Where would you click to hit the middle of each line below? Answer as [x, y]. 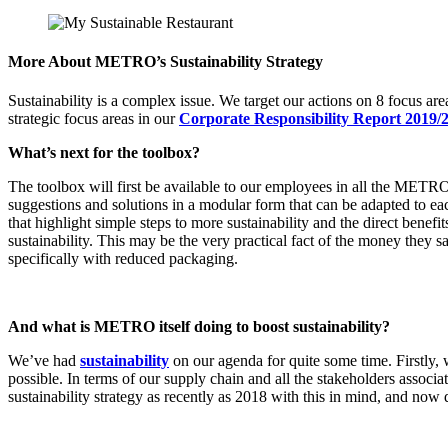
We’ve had [44, 361]
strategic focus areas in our [93, 119]
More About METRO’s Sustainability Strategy [165, 61]
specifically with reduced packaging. [123, 259]
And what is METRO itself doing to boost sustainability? [199, 327]
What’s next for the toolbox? [104, 153]
